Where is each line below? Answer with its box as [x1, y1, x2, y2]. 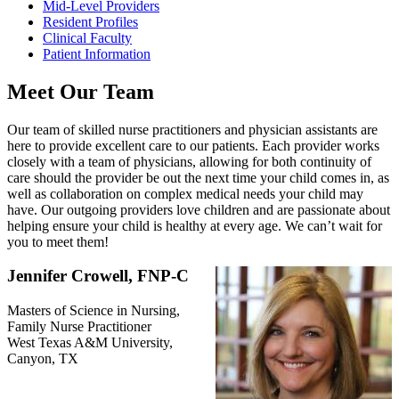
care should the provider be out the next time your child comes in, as [7, 169, 389, 185]
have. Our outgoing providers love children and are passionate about [7, 201, 390, 217]
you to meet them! [7, 233, 109, 249]
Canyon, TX [7, 351, 78, 367]
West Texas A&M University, [7, 335, 173, 351]
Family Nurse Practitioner [7, 319, 151, 335]
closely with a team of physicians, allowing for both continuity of [7, 153, 371, 169]
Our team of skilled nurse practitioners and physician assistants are [7, 121, 378, 137]
